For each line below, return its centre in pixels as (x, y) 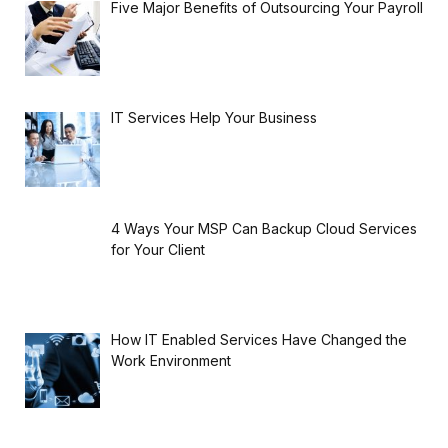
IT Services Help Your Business (213, 118)
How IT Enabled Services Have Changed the (258, 339)
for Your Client (157, 250)
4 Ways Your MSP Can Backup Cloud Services (263, 229)
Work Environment (170, 360)
